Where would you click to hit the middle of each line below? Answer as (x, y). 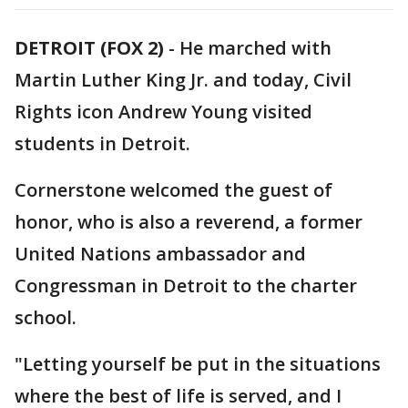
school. (48, 317)
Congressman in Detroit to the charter (186, 286)
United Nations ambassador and (160, 254)
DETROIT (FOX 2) (89, 48)
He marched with (255, 48)
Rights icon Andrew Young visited (163, 112)
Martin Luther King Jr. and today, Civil (183, 80)
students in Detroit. (105, 143)
